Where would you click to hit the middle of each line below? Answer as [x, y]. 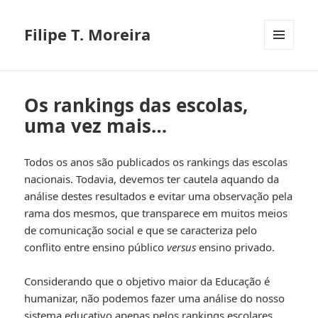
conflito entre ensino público [96, 247]
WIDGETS [284, 79]
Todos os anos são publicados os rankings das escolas [156, 162]
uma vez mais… [96, 126]
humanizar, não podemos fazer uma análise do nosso [155, 298]
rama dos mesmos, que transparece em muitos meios [156, 213]
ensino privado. [236, 247]
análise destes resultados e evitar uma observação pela [159, 196]
